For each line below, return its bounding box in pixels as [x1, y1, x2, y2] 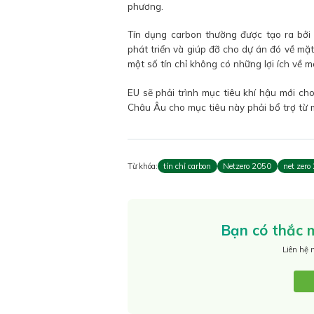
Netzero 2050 [223, 161, 272, 172]
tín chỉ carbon [163, 161, 212, 172]
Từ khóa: [128, 161, 158, 172]
